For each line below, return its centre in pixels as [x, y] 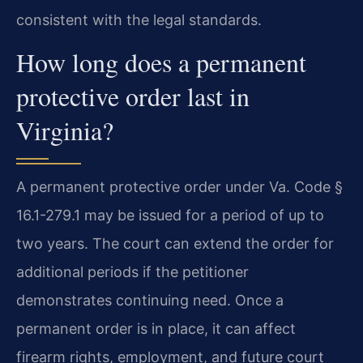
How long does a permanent [161, 62]
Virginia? [65, 130]
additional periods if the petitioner [132, 271]
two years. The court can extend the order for [175, 243]
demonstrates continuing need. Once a [150, 300]
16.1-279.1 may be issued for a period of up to [170, 215]
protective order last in [133, 96]
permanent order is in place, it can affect [156, 328]
